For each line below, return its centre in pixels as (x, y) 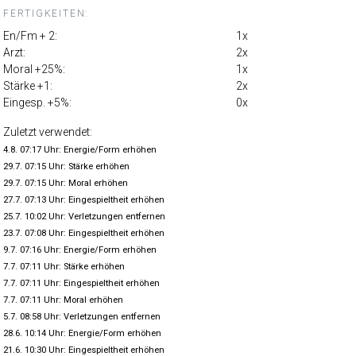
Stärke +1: (28, 85)
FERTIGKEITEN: (46, 13)
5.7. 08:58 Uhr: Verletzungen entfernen (82, 316)
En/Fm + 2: (30, 35)
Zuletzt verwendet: (48, 132)
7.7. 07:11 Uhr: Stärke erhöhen (64, 266)
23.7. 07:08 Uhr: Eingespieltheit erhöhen (84, 233)
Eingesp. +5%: (37, 102)
